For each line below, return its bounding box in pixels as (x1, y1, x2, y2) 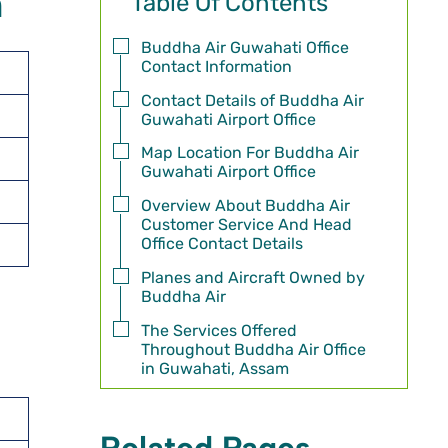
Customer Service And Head (140, 215, 352, 235)
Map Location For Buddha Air (140, 143, 359, 163)
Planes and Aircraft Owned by (140, 267, 365, 287)
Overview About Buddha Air (140, 196, 350, 216)
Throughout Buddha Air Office (140, 339, 366, 359)
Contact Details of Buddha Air (140, 90, 364, 110)
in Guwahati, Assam (140, 358, 289, 378)
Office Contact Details (140, 234, 303, 254)
